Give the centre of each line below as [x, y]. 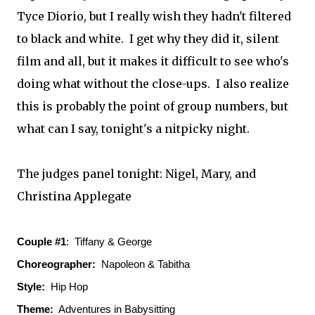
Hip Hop [66, 287]
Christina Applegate [74, 196]
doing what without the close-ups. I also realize [153, 84]
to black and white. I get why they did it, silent [148, 39]
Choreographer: [56, 264]
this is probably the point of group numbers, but [153, 106]
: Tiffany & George [109, 242]
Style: [31, 287]
